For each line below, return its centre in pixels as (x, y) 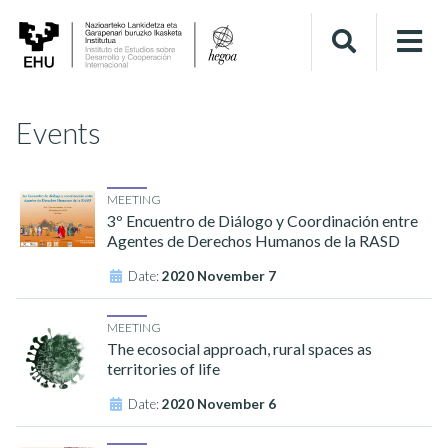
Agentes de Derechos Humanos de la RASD (254, 240)
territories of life (164, 368)
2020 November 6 (219, 403)
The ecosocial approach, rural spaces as (240, 348)
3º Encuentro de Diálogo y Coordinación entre (263, 220)
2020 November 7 (219, 275)
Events (58, 132)
